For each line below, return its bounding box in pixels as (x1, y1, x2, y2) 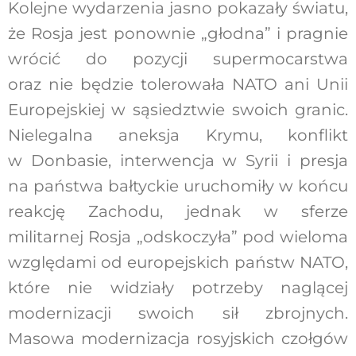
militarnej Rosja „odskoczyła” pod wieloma (7, 226, 349, 246)
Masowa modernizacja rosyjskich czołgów (7, 328, 349, 348)
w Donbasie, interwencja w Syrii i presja (7, 150, 349, 170)
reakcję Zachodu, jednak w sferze (7, 201, 349, 221)
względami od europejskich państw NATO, (7, 252, 349, 272)
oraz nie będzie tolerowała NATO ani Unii (7, 74, 349, 94)
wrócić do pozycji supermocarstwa (7, 48, 349, 68)
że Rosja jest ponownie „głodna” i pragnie (7, 23, 349, 43)
